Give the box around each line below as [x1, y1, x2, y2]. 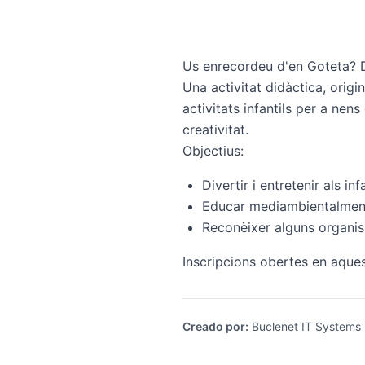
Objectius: [182, 143, 244, 159]
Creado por [182, 319, 245, 333]
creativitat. [182, 121, 248, 138]
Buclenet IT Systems [248, 319, 361, 333]
